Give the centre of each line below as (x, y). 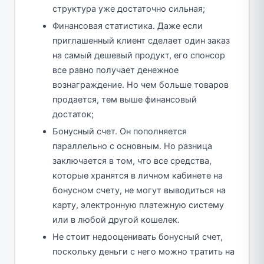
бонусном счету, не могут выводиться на (139, 190)
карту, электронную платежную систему (138, 205)
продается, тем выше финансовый (125, 99)
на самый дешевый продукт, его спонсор (139, 55)
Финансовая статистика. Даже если (128, 26)
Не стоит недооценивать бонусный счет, (138, 237)
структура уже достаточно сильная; (129, 9)
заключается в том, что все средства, (132, 161)
